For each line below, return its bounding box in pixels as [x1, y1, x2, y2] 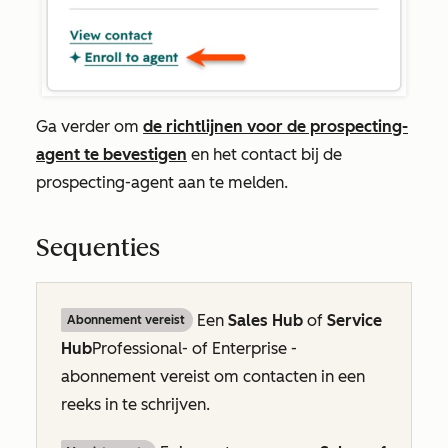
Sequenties [36, 233, 160, 263]
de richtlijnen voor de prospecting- [143, 117, 408, 137]
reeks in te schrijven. [61, 395, 210, 415]
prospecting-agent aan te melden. [36, 173, 288, 193]
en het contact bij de [187, 145, 342, 165]
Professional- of [92, 339, 212, 359]
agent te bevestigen [36, 145, 187, 165]
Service [323, 311, 382, 331]
